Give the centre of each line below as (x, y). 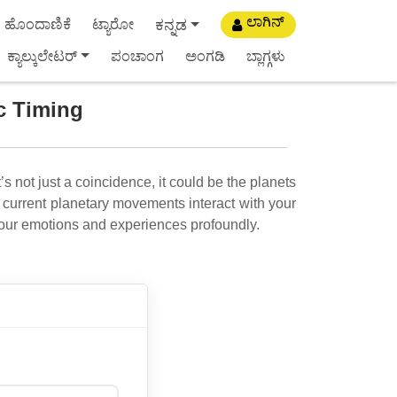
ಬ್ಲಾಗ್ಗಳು (266, 56)
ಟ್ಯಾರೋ (113, 24)
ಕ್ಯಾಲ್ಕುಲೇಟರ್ (43, 56)
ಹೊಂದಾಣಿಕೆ (38, 24)
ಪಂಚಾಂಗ (137, 56)
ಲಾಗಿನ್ (265, 22)
